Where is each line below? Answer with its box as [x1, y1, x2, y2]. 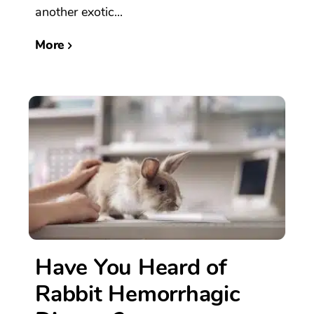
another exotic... [35, 4, 123, 21]
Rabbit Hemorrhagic [35, 278, 240, 309]
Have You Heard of [35, 252, 226, 282]
